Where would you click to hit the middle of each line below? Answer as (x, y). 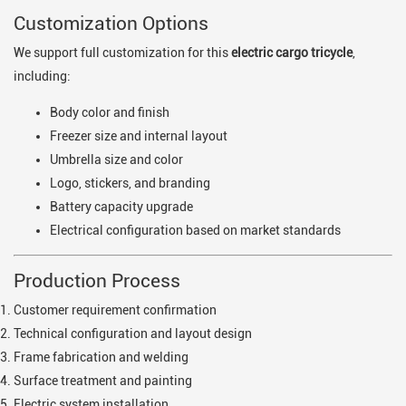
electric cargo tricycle (292, 52)
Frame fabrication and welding (101, 358)
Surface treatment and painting (103, 381)
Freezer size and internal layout (139, 136)
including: (42, 76)
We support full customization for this (122, 52)
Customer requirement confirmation (115, 310)
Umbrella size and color (116, 160)
